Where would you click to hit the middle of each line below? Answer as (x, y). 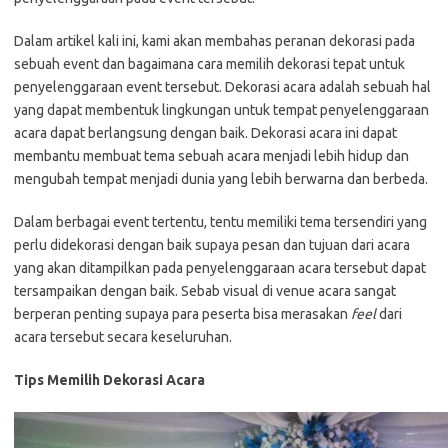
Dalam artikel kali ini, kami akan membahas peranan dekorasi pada (214, 40)
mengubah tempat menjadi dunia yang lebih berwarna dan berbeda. (221, 178)
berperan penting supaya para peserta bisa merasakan (182, 313)
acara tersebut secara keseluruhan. (123, 336)
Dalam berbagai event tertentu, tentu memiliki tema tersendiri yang (220, 221)
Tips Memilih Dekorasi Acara (109, 379)
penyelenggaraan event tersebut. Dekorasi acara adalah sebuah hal (222, 86)
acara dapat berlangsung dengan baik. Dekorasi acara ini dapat (205, 132)
